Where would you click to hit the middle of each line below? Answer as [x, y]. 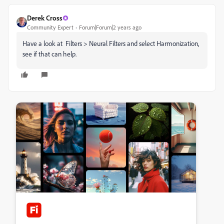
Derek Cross [45, 18]
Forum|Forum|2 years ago [110, 27]
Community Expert [50, 27]
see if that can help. [49, 54]
